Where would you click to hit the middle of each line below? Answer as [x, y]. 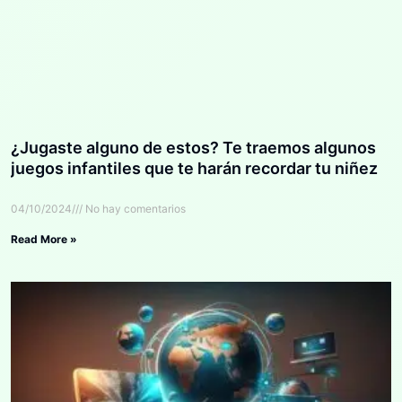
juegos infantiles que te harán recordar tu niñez [194, 168]
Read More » [44, 239]
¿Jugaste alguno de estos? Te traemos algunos [193, 147]
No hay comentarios [134, 208]
